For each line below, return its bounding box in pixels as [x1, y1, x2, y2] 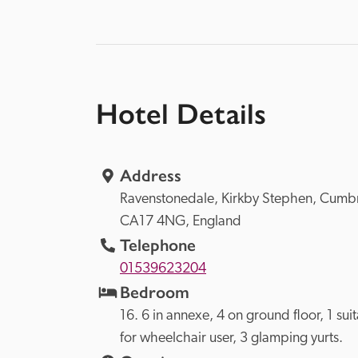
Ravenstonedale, [120, 192, 221, 207]
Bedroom [120, 282, 189, 303]
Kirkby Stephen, [221, 192, 320, 207]
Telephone [120, 235, 196, 256]
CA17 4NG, [120, 214, 193, 229]
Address [120, 165, 181, 186]
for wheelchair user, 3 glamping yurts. [120, 331, 343, 346]
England [193, 214, 241, 229]
